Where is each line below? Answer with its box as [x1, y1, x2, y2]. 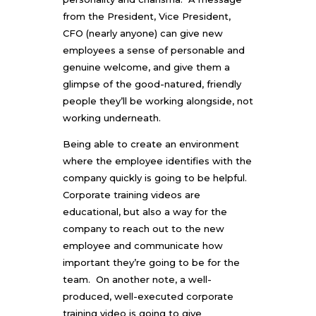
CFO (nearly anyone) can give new [63, 27, 223, 39]
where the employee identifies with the [63, 154, 252, 166]
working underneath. [63, 111, 161, 123]
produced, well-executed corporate [63, 290, 233, 302]
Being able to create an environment [63, 138, 239, 150]
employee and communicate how [63, 239, 223, 251]
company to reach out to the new [63, 222, 224, 234]
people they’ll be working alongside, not [63, 95, 253, 107]
